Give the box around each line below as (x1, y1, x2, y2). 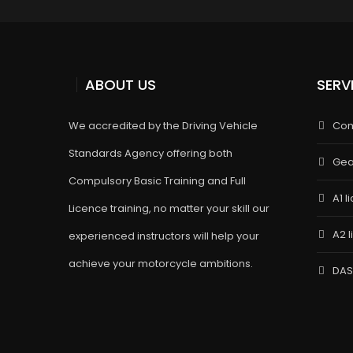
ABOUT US (85, 75, 156, 95)
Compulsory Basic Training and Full (69, 173, 246, 188)
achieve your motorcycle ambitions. (69, 256, 253, 271)
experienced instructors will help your (69, 229, 259, 243)
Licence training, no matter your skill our (69, 201, 269, 216)
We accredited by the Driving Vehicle (69, 118, 258, 133)
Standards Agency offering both (69, 146, 232, 161)
